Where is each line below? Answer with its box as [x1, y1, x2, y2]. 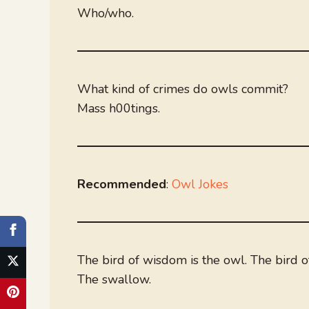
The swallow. [77, 270, 151, 288]
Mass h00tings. [77, 99, 160, 117]
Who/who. [77, 4, 134, 21]
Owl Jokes [172, 175, 228, 192]
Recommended [77, 175, 166, 192]
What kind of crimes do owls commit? [77, 80, 288, 97]
